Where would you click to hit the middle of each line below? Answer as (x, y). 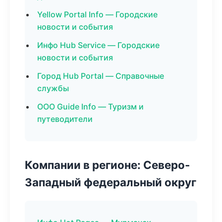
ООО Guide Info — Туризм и (90, 107)
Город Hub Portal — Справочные (101, 76)
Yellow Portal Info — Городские (97, 14)
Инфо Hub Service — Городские (98, 45)
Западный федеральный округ (111, 182)
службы (53, 88)
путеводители (65, 119)
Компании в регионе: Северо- (108, 165)
